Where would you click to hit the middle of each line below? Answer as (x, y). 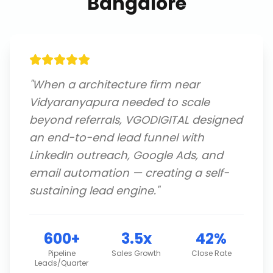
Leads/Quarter (62, 263)
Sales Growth (136, 253)
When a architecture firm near (116, 84)
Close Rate (211, 253)
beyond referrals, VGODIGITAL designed (136, 120)
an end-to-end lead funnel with (117, 137)
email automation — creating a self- (129, 173)
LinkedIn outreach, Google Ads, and (126, 155)
